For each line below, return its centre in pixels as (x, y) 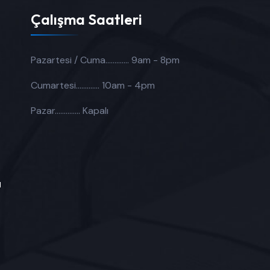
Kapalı (95, 110)
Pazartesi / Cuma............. (81, 60)
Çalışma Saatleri (86, 19)
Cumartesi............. (66, 85)
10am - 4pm (128, 85)
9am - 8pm (155, 60)
